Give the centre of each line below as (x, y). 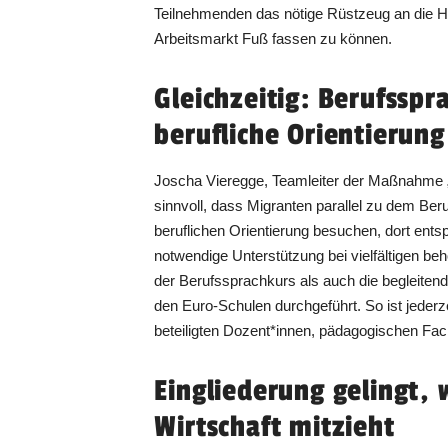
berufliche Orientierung (299, 135)
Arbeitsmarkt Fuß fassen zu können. (273, 39)
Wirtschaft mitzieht (274, 427)
